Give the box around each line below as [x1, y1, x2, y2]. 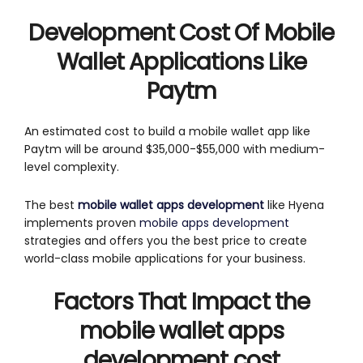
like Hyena [264, 196, 324, 213]
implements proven [24, 214, 139, 231]
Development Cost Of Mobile [28, 16, 335, 49]
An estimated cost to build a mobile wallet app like [24, 122, 310, 139]
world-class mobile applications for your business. [24, 250, 305, 267]
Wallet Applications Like [57, 45, 306, 78]
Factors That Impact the [53, 285, 310, 318]
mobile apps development [139, 214, 289, 231]
